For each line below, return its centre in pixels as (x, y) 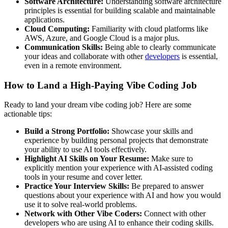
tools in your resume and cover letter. (83, 177)
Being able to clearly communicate (159, 47)
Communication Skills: (64, 47)
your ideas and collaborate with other (85, 56)
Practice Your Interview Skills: (77, 186)
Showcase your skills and (151, 131)
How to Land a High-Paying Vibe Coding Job (101, 85)
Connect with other (174, 214)
